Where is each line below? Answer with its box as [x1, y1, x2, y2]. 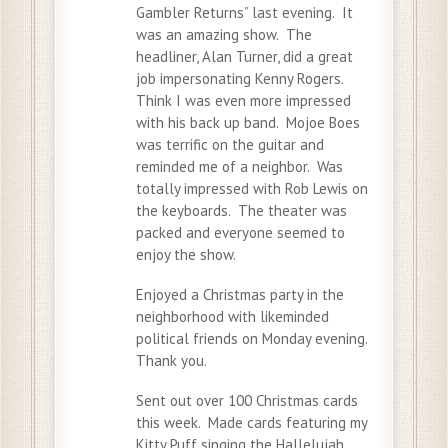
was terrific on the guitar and [136, 134, 324, 154]
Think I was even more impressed [136, 90, 351, 110]
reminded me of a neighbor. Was [136, 156, 343, 176]
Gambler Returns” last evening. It [136, 2, 353, 22]
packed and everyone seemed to [136, 222, 345, 242]
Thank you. [136, 350, 207, 370]
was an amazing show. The [136, 24, 312, 44]
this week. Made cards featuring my [136, 412, 367, 432]
